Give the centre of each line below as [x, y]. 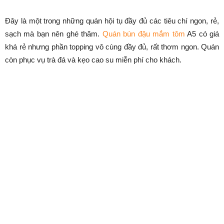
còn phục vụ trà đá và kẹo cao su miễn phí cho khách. [94, 59]
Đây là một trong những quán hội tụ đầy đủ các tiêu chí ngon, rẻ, [112, 20]
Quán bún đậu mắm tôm [143, 33]
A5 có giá [202, 33]
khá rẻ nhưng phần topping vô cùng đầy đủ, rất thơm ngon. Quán [112, 46]
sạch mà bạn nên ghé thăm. [54, 33]
